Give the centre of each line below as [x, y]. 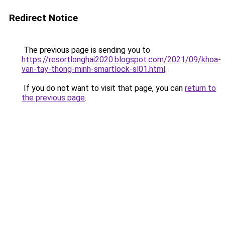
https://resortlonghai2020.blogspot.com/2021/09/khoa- [121, 60]
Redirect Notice [43, 18]
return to [200, 88]
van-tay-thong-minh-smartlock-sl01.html [93, 69]
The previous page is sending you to [86, 50]
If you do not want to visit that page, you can [103, 88]
